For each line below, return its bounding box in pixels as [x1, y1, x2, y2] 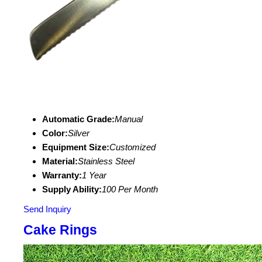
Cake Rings [23, 223, 97, 237]
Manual [115, 114, 143, 124]
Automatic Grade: [42, 114, 115, 124]
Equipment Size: [42, 142, 109, 152]
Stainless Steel [78, 156, 135, 166]
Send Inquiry [23, 204, 71, 214]
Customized [109, 142, 156, 152]
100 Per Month [102, 184, 158, 194]
